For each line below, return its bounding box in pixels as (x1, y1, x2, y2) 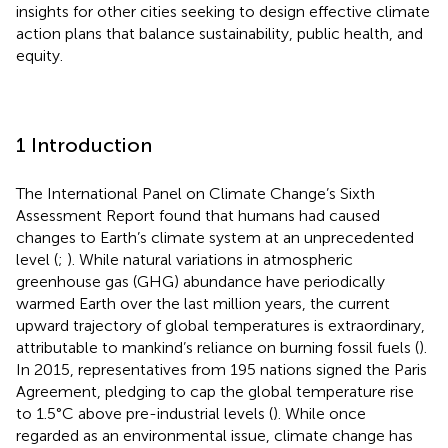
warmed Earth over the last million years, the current (16, 293, 390, 313)
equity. (16, 45, 63, 65)
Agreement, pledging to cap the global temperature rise (16, 381, 414, 401)
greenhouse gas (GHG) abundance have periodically (16, 271, 385, 291)
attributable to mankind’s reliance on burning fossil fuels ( (16, 337, 419, 357)
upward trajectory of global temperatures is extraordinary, (16, 315, 425, 335)
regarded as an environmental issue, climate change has (16, 425, 413, 445)
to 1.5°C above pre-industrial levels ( (16, 403, 273, 423)
